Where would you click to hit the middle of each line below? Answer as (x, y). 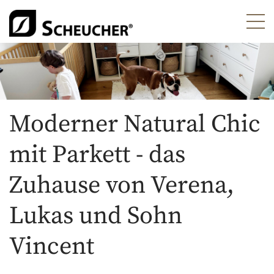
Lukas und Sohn (96, 216)
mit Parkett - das (97, 155)
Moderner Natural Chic (135, 124)
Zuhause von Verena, (122, 186)
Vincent (52, 247)
